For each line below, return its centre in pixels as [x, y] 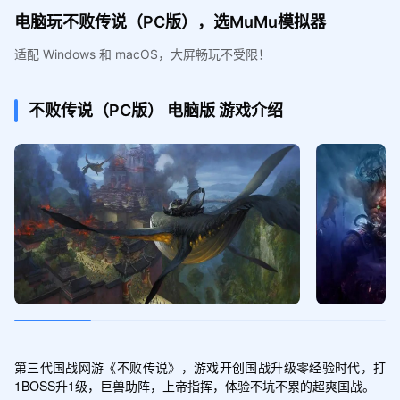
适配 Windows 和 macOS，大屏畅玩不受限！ [142, 54]
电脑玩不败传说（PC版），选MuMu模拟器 [170, 21]
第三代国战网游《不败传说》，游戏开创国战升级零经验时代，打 [200, 367]
